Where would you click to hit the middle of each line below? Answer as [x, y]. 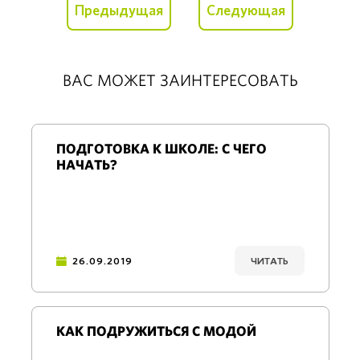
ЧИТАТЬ [269, 261]
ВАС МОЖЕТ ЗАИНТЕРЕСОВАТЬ [180, 81]
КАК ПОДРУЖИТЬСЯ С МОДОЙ [156, 331]
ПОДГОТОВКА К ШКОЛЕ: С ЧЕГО [161, 149]
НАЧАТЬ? [86, 165]
